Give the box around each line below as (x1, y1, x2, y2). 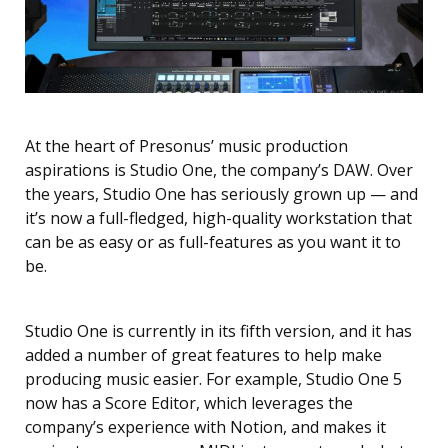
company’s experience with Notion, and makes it (25, 415, 386, 438)
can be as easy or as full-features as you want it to (25, 230, 401, 253)
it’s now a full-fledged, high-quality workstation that (25, 206, 412, 229)
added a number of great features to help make (25, 343, 382, 366)
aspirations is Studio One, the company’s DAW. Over (25, 158, 413, 181)
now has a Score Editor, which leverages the (25, 391, 353, 414)
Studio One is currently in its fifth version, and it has (25, 319, 412, 342)
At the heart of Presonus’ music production (25, 134, 348, 157)
